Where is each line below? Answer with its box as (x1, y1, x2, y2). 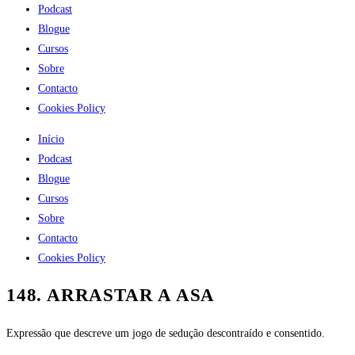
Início (38, 133, 64, 145)
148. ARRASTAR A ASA (6, 285, 216, 306)
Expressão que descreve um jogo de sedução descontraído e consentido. (6, 327, 325, 340)
